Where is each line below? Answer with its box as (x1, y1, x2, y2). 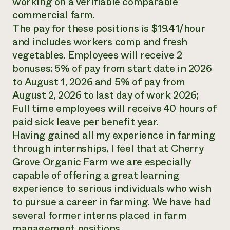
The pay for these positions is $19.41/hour (12, 21, 205, 36)
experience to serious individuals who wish (12, 181, 212, 196)
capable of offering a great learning (12, 168, 180, 183)
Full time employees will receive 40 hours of (12, 101, 217, 116)
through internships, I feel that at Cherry (12, 141, 204, 156)
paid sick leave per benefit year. (12, 114, 159, 129)
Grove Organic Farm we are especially (12, 155, 191, 169)
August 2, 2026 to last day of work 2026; (12, 88, 199, 103)
